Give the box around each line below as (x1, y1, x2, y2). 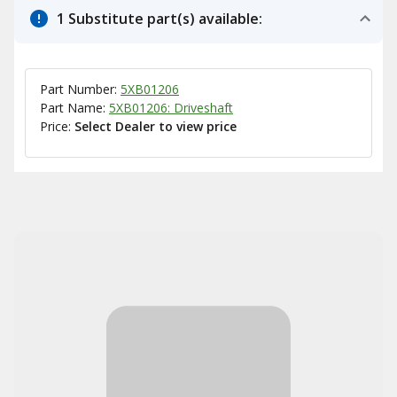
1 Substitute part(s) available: (57, 9, 262, 28)
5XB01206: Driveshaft (109, 99, 233, 116)
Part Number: (40, 81, 121, 97)
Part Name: (40, 99, 109, 116)
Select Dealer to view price (74, 118, 237, 135)
